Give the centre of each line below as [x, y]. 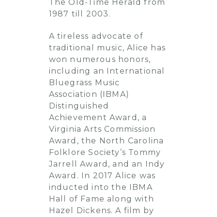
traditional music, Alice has [107, 48]
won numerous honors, [100, 59]
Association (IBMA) [89, 94]
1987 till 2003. [80, 14]
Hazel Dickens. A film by [101, 210]
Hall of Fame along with [101, 199]
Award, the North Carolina [106, 141]
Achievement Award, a [98, 117]
